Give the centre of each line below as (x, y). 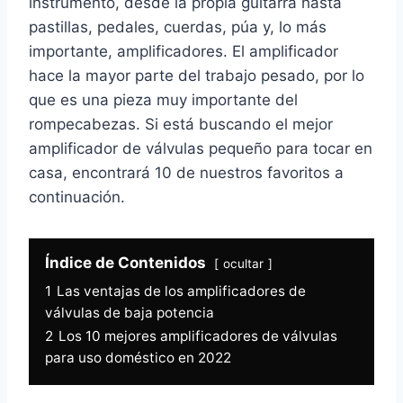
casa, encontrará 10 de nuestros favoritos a (186, 173)
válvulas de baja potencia (130, 313)
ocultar (243, 264)
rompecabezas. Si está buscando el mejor (181, 125)
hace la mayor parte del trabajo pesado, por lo (197, 76)
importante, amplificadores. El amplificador (184, 52)
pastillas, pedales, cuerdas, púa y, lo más (178, 27)
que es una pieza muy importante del (163, 100)
